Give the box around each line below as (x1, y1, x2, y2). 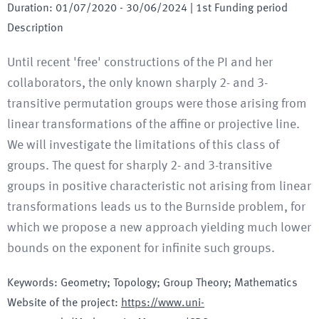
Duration (7, 3, 49, 14)
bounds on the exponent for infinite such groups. (7, 242, 275, 255)
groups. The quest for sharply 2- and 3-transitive (7, 159, 272, 172)
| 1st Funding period (187, 3, 288, 14)
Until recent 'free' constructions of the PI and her (7, 56, 273, 69)
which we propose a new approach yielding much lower (7, 221, 311, 234)
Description (7, 23, 63, 34)
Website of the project (7, 298, 115, 309)
